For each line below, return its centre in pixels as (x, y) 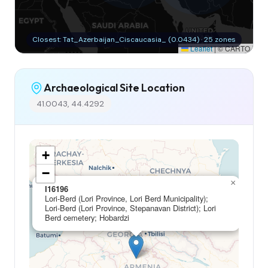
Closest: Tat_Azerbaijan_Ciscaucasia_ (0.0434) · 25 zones (134, 39)
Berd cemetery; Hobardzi (87, 217)
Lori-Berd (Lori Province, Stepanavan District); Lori (130, 208)
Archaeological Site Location (114, 88)
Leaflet (200, 48)
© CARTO (233, 48)
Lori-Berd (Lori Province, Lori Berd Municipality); (127, 198)
